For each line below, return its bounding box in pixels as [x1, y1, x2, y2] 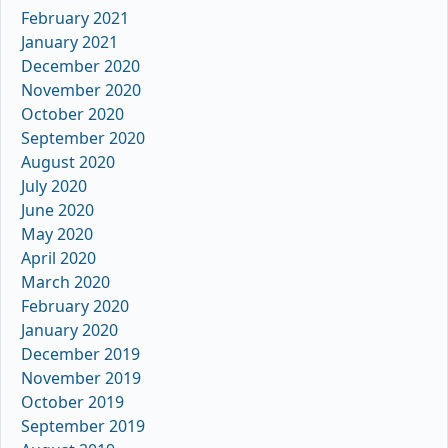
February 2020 [21, 295, 129, 318]
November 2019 [21, 367, 141, 390]
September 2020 [21, 127, 145, 150]
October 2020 [21, 103, 124, 126]
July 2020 [21, 175, 87, 198]
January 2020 [21, 319, 118, 342]
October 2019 [21, 391, 124, 414]
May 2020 [21, 223, 93, 246]
